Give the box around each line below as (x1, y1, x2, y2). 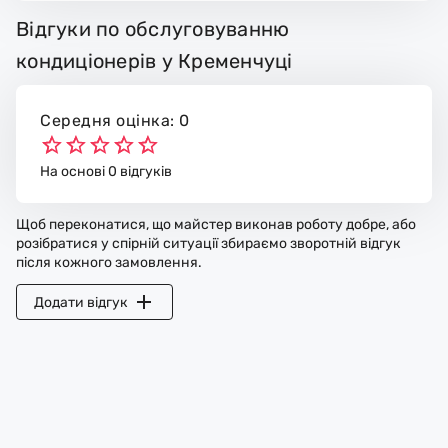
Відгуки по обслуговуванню (16, 16, 290, 41)
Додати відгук (34, 293, 129, 311)
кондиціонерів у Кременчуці (16, 48, 293, 73)
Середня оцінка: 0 (40, 110, 190, 130)
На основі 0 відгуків (40, 163, 172, 181)
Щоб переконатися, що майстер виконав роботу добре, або (16, 216, 416, 234)
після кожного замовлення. (16, 254, 202, 272)
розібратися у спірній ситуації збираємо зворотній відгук (16, 235, 401, 253)
